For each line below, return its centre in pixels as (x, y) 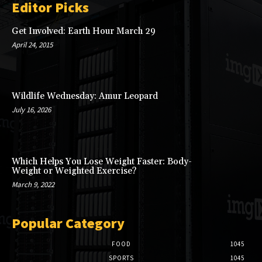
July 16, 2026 (31, 110)
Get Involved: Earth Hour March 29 (84, 31)
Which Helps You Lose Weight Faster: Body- (102, 161)
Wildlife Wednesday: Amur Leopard (85, 96)
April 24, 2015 (32, 44)
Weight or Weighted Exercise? (74, 171)
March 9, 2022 (33, 184)
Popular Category (68, 223)
